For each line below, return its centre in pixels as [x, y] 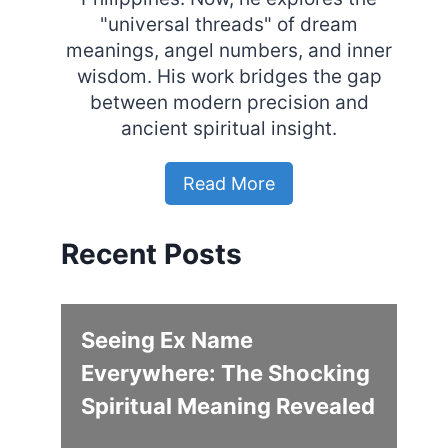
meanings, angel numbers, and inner [229, 51]
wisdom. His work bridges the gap [229, 77]
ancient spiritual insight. [229, 129]
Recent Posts [152, 254]
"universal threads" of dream [229, 25]
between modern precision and [229, 103]
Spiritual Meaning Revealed [228, 405]
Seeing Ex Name [167, 339]
